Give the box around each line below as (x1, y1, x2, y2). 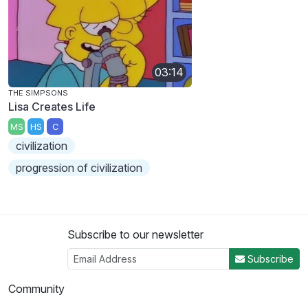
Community (8, 282, 65, 296)
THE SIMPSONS (8, 87, 68, 98)
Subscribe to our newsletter (67, 228, 203, 242)
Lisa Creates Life (8, 99, 96, 113)
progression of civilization (16, 161, 143, 175)
